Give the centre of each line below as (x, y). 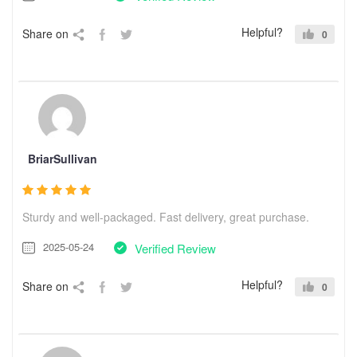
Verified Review (175, 248)
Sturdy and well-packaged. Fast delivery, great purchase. (166, 216)
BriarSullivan (62, 158)
